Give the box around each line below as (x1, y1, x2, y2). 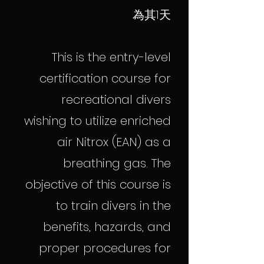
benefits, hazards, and (43, 219, 171, 235)
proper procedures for (39, 240, 171, 256)
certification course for (39, 70, 171, 87)
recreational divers (61, 91, 171, 108)
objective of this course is (25, 176, 171, 193)
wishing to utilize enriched (24, 113, 171, 129)
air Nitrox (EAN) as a (57, 134, 171, 150)
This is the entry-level (52, 49, 171, 65)
